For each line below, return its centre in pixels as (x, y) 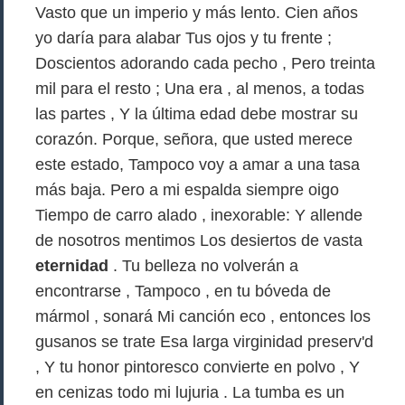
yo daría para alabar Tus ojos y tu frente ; (184, 38)
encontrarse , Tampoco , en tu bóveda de (183, 291)
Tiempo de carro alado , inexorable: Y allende (199, 215)
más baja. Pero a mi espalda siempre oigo (187, 190)
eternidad (72, 266)
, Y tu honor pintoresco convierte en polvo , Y (198, 367)
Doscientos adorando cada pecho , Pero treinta (205, 63)
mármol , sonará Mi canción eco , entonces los (203, 316)
